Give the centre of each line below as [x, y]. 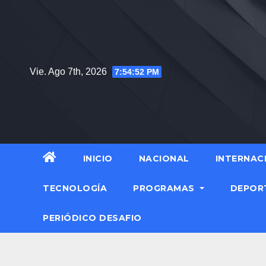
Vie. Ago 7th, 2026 [69, 71]
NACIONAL [164, 159]
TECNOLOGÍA [75, 189]
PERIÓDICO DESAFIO [92, 218]
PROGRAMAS [165, 189]
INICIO [98, 159]
